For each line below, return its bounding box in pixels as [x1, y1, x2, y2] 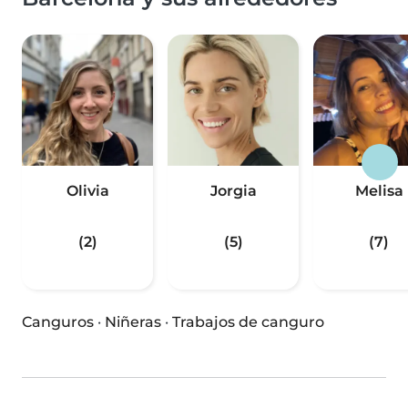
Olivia [66, 182, 109, 200]
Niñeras [105, 313, 161, 331]
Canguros [22, 313, 94, 331]
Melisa [354, 182, 403, 200]
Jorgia [209, 182, 257, 200]
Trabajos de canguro [172, 313, 324, 331]
